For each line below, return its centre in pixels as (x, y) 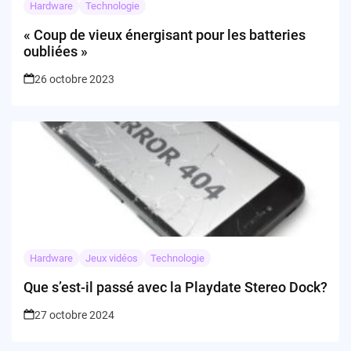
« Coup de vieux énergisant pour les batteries (165, 34)
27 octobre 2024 (74, 315)
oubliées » (56, 51)
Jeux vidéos (112, 258)
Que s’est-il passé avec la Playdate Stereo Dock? (175, 287)
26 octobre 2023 (74, 79)
